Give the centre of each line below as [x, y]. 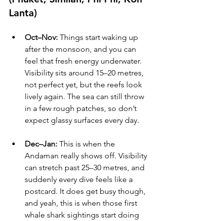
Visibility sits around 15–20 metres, [85, 73]
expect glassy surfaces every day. [82, 120]
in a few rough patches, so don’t [82, 109]
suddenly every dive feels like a [80, 180]
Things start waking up [99, 37]
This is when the [87, 144]
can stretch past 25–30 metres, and [86, 168]
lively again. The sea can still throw [85, 97]
